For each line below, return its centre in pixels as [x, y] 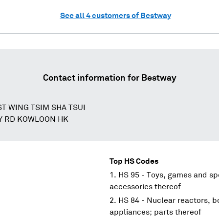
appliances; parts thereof [155, 212]
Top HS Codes [134, 161]
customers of [115, 15]
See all [73, 15]
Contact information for [92, 78]
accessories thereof [145, 186]
